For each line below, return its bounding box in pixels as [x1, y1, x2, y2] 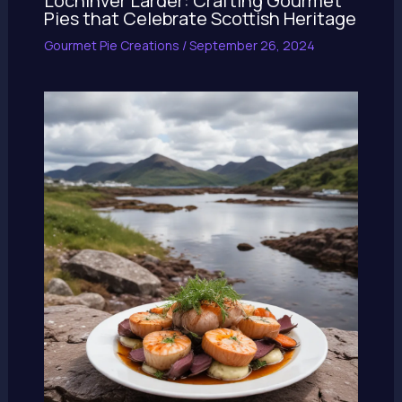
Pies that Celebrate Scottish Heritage [43, 6, 356, 31]
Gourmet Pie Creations [43, 37, 179, 55]
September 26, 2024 [188, 37, 315, 55]
